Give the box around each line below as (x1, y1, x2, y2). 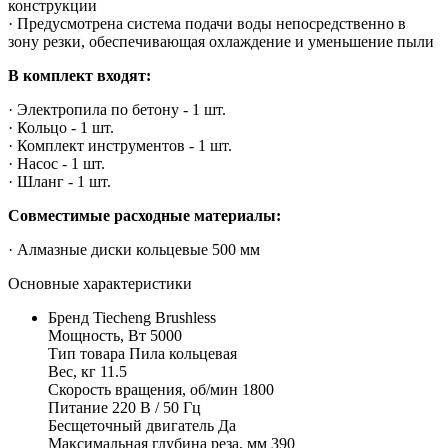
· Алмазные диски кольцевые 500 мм (8, 240, 260, 258)
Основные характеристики (8, 274, 192, 292)
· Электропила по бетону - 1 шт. (8, 100, 226, 118)
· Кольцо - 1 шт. (8, 118, 114, 136)
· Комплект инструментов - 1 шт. (8, 136, 232, 154)
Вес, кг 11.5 (48, 362, 127, 380)
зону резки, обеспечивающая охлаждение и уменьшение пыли (8, 32, 434, 50)
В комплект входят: (8, 66, 151, 84)
